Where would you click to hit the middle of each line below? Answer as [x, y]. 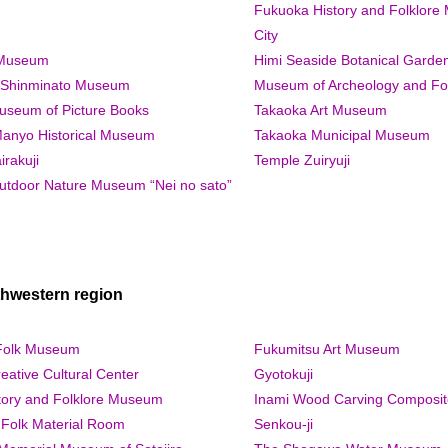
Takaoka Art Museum [320, 109]
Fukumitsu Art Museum [327, 348]
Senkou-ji [283, 423]
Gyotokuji [283, 373]
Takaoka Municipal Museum [342, 134]
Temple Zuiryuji [302, 159]
